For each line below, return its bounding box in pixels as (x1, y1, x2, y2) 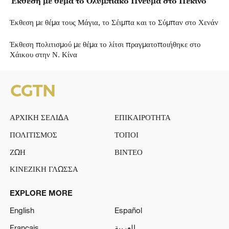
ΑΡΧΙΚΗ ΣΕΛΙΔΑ (9, 112, 69, 122)
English (9, 205, 34, 215)
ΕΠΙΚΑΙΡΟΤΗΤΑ (114, 112, 171, 122)
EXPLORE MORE (9, 188, 73, 198)
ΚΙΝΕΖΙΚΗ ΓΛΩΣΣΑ (9, 164, 78, 174)
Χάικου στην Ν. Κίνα (9, 49, 77, 59)
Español (114, 205, 142, 215)
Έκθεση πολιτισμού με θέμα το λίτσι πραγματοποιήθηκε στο (9, 39, 201, 49)
